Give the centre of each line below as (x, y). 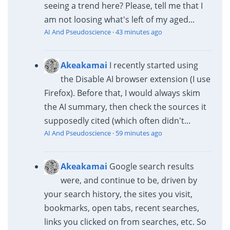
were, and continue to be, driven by (129, 180)
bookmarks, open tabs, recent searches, (121, 208)
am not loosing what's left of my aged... (119, 19)
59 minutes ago (139, 133)
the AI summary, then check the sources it (125, 107)
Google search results (151, 166)
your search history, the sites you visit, (118, 194)
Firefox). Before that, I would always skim (122, 93)
